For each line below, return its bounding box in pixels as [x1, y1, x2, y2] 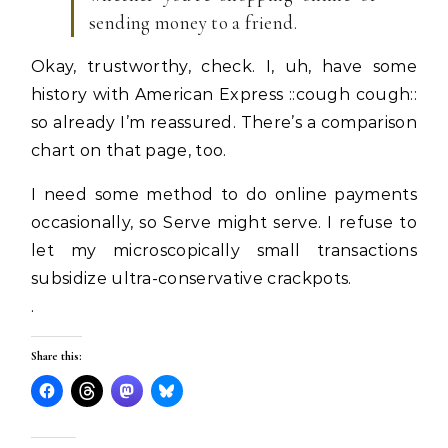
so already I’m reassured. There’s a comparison [31, 113, 417, 132]
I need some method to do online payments [31, 185, 417, 204]
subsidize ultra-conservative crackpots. [31, 269, 352, 288]
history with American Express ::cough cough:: [31, 85, 417, 104]
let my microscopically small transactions [31, 241, 417, 260]
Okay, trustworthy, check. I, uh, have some [31, 57, 417, 76]
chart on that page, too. [31, 141, 227, 160]
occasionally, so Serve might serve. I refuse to [31, 213, 417, 232]
